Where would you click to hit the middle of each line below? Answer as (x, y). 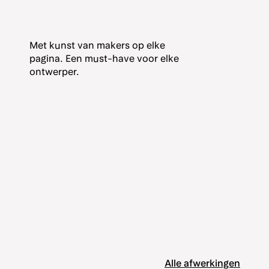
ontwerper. (54, 72)
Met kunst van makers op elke (97, 46)
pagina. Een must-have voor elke (104, 59)
